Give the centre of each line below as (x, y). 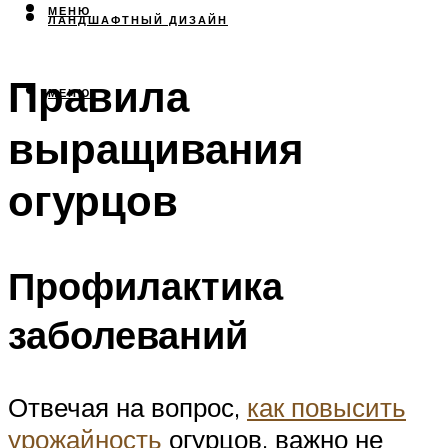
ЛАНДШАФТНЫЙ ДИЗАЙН (138, 20)
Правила (98, 96)
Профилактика (145, 285)
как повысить (326, 406)
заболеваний (128, 334)
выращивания (156, 148)
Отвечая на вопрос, (127, 406)
